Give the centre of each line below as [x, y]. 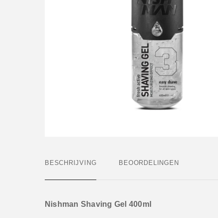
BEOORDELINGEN [149, 163]
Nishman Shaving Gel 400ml [98, 204]
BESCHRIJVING [71, 163]
